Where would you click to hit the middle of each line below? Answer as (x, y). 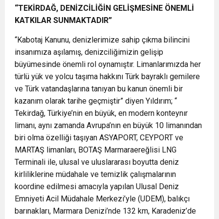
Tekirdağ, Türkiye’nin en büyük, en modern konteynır (101, 113)
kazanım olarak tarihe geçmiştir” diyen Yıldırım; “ (96, 101)
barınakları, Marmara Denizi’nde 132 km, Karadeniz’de (105, 211)
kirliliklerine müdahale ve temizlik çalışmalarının (95, 174)
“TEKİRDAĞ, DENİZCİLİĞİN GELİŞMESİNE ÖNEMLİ (104, 8)
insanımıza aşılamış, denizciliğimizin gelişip (89, 52)
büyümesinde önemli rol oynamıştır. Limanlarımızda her (108, 64)
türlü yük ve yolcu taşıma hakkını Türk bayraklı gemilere (107, 76)
